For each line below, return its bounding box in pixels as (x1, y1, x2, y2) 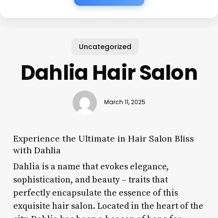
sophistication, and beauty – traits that (13, 174, 168, 185)
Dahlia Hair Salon (20, 58, 198, 87)
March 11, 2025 (104, 98, 145, 107)
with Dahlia (13, 144, 61, 156)
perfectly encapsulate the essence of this (13, 187, 178, 199)
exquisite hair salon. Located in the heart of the (13, 200, 203, 212)
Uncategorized (79, 41, 132, 52)
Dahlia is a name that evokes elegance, (13, 161, 169, 172)
